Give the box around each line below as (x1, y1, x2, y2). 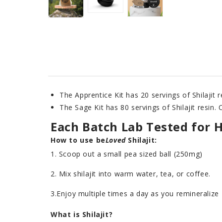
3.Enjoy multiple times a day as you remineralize (51, 188, 219, 198)
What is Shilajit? (51, 209, 113, 219)
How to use (51, 135, 96, 145)
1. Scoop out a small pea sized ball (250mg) (51, 149, 203, 159)
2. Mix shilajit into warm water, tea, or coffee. (51, 168, 211, 178)
